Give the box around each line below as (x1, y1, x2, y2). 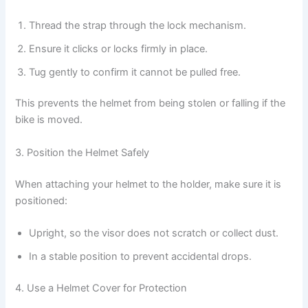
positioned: (15, 194, 68, 207)
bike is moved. (15, 113, 83, 126)
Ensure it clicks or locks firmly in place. (29, 42, 208, 55)
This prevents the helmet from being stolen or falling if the (15, 97, 286, 110)
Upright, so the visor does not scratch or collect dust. (29, 227, 279, 240)
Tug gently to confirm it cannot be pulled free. (29, 65, 241, 78)
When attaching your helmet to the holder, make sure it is (15, 177, 282, 190)
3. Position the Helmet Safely (15, 146, 150, 159)
